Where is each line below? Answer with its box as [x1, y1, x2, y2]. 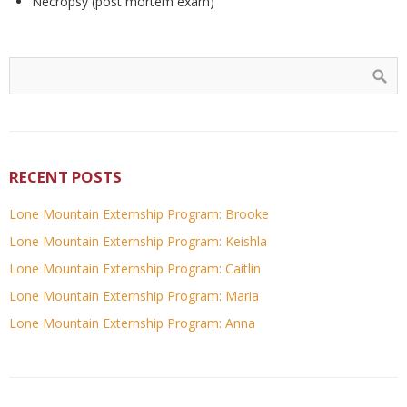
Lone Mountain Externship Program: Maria [9, 287, 259, 305]
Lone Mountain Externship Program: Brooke [9, 205, 269, 223]
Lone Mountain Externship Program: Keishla [9, 233, 267, 251]
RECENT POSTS [9, 166, 122, 188]
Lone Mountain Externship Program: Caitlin [9, 260, 261, 278]
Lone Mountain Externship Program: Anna [9, 314, 255, 333]
